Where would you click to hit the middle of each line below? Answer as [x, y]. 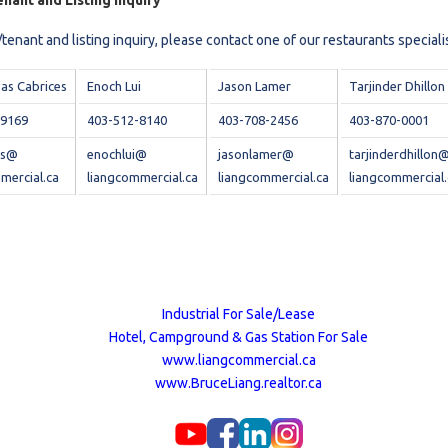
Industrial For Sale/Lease [239, 314]
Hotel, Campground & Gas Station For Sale [239, 337]
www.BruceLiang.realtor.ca [239, 383]
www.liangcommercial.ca [238, 360]
